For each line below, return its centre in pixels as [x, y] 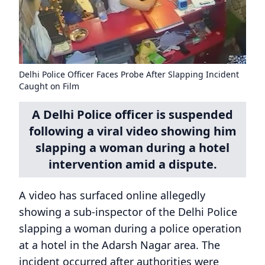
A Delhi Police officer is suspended [132, 114]
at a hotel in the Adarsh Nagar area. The [119, 245]
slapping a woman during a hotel [132, 147]
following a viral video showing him [132, 131]
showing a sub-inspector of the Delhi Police [128, 211]
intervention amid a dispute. [132, 164]
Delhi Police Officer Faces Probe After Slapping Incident [129, 74]
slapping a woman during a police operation [130, 228]
